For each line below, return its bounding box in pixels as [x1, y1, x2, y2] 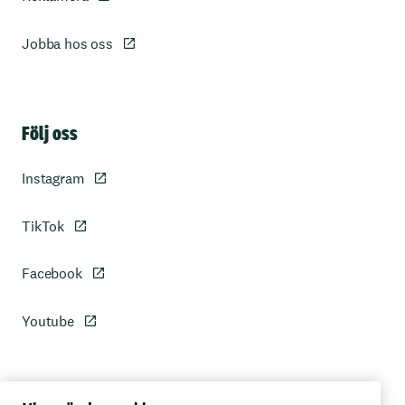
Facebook [22, 264, 82, 284]
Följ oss [22, 118, 78, 146]
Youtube [22, 312, 74, 332]
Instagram [22, 169, 85, 189]
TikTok [22, 216, 65, 236]
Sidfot [201, 100, 245, 128]
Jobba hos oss [22, 33, 113, 53]
